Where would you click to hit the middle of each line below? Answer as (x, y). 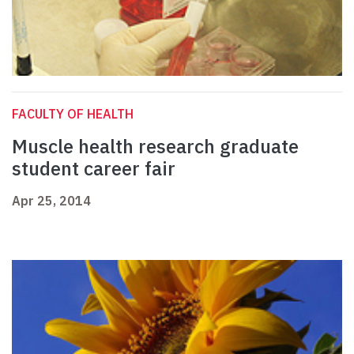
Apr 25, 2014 (51, 201)
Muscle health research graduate (155, 147)
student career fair (94, 169)
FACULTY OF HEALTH (73, 114)
